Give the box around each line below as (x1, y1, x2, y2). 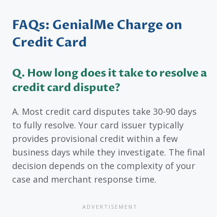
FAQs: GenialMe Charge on (12, 16, 182, 34)
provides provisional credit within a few (12, 133, 178, 145)
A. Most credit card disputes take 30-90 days (12, 106, 197, 118)
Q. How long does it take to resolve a (12, 66, 207, 81)
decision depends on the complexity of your (12, 160, 195, 172)
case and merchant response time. (12, 173, 156, 186)
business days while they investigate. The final (12, 146, 205, 158)
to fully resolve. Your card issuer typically (12, 119, 184, 131)
